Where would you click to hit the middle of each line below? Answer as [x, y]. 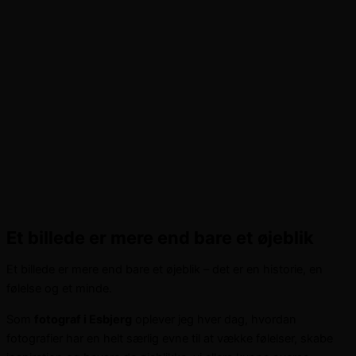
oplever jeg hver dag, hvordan [214, 319]
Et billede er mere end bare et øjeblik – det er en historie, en [164, 270]
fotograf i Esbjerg [83, 319]
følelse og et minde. [59, 289]
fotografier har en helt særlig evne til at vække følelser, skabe [170, 338]
